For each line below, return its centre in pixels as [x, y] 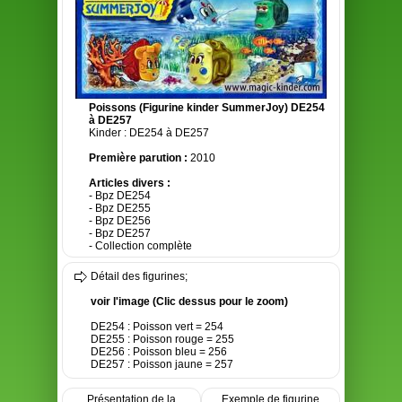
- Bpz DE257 [120, 233]
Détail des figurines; [139, 276]
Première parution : [140, 158]
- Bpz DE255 [120, 208]
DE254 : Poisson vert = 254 [157, 327]
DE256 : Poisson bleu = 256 [159, 352]
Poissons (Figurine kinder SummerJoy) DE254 [207, 108]
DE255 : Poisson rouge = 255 [162, 339]
